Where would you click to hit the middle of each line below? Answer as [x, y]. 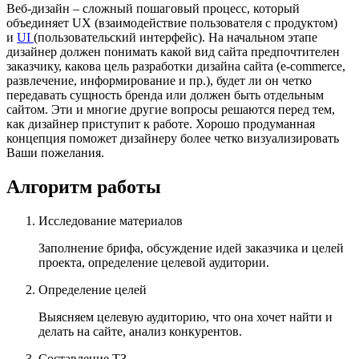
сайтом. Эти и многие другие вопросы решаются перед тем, [171, 110]
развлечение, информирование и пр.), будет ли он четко [159, 81]
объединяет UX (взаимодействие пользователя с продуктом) [172, 23]
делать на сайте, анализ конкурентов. [140, 332]
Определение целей [93, 290]
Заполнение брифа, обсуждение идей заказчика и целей [191, 248]
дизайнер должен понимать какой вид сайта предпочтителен [173, 52]
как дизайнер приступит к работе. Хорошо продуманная [161, 124]
